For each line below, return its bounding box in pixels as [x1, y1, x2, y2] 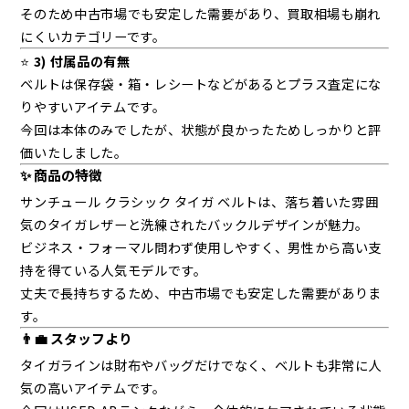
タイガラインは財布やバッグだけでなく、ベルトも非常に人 [20, 355, 382, 375]
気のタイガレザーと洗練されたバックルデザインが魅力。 [20, 215, 369, 235]
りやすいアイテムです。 [20, 97, 166, 117]
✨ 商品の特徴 [20, 165, 103, 185]
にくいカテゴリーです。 [20, 26, 166, 47]
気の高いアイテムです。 [20, 378, 166, 398]
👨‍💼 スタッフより [20, 329, 133, 349]
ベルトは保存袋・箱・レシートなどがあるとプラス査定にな [20, 74, 382, 94]
